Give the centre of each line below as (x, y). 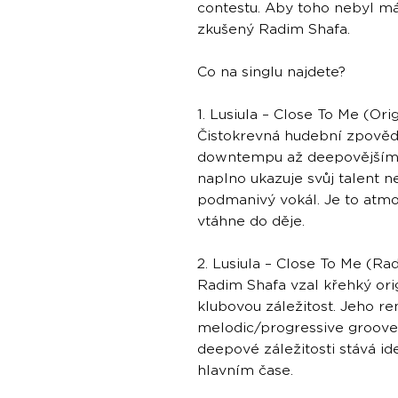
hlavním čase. (245, 371)
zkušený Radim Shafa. (274, 30)
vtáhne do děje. (251, 222)
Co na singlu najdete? (271, 72)
